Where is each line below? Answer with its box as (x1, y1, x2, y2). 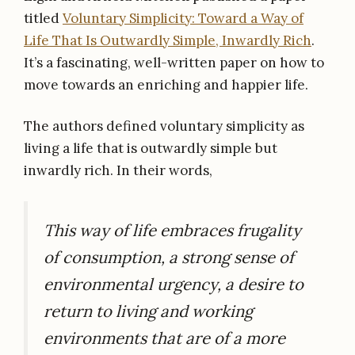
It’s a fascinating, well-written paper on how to (24, 53, 324, 71)
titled (24, 9, 63, 27)
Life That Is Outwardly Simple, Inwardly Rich (24, 31, 311, 49)
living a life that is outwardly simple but (24, 139, 277, 158)
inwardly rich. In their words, (24, 162, 212, 180)
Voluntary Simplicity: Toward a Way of (63, 9, 303, 27)
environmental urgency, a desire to (44, 273, 303, 295)
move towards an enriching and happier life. (24, 75, 308, 94)
